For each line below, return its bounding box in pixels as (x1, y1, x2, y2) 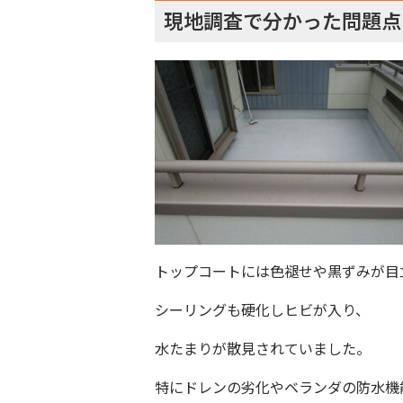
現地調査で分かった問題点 (164, 5, 401, 34)
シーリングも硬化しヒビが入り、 (155, 299, 370, 320)
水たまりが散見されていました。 (155, 337, 371, 359)
